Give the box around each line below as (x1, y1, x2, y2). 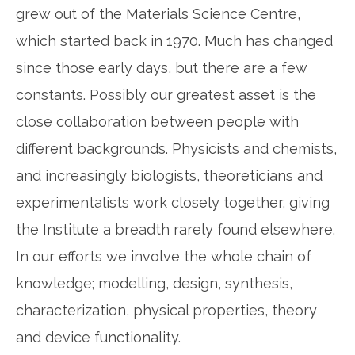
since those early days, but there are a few (16, 59, 307, 77)
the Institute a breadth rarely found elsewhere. (16, 221, 335, 239)
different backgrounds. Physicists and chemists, (16, 140, 337, 158)
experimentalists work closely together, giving (16, 194, 330, 212)
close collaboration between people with (16, 113, 299, 131)
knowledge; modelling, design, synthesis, (16, 275, 292, 292)
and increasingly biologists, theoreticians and (16, 167, 323, 185)
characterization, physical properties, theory (16, 302, 317, 319)
